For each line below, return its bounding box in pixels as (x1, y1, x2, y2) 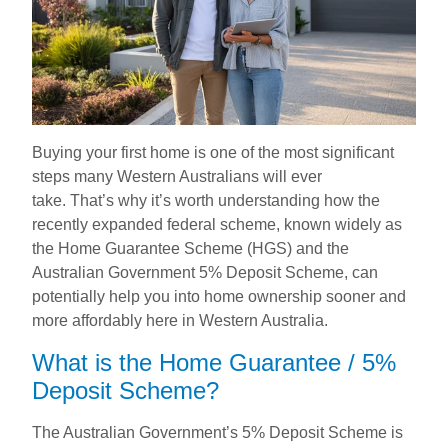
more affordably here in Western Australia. (32, 311, 328, 329)
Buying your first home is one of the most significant (32, 143, 394, 161)
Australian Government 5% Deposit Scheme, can (32, 263, 378, 281)
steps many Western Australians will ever (32, 167, 322, 185)
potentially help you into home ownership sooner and (32, 287, 406, 305)
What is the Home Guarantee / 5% (32, 348, 396, 376)
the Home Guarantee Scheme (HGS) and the (32, 239, 349, 257)
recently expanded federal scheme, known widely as (32, 215, 402, 233)
